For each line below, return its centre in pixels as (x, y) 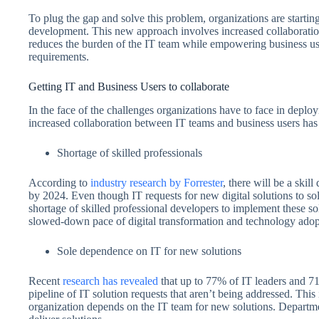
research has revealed (110, 281)
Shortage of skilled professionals (131, 153)
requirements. (60, 57)
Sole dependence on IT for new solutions (151, 251)
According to (58, 183)
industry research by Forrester (155, 183)
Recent (46, 281)
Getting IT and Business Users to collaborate (129, 87)
